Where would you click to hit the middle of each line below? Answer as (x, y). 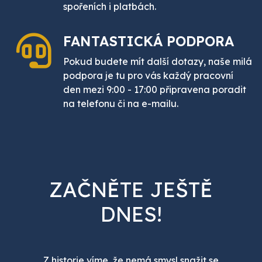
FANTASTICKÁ (115, 42)
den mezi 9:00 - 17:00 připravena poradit (155, 90)
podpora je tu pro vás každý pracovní (148, 76)
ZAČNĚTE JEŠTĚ (131, 190)
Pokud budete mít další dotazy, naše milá (158, 62)
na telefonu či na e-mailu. (121, 104)
